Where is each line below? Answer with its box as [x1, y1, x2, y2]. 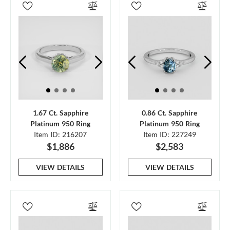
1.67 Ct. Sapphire [32, 108, 88, 117]
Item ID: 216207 [34, 130, 87, 139]
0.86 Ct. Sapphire [142, 108, 198, 117]
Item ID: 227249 [143, 130, 196, 139]
